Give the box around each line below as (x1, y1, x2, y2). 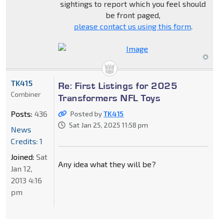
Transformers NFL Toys (58, 91, 161, 104)
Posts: (11, 109, 32, 118)
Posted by (70, 109, 104, 118)
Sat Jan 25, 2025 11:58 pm (68, 120, 148, 129)
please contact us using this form (73, 21, 191, 31)
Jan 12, (11, 163, 32, 173)
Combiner (11, 89, 41, 98)
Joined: (11, 152, 34, 161)
